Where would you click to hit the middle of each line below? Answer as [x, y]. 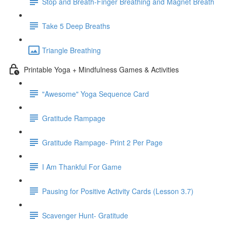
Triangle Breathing [71, 50]
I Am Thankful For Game [82, 166]
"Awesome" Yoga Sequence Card [96, 93]
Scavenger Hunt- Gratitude [85, 215]
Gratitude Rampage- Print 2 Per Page [102, 142]
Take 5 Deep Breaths [76, 26]
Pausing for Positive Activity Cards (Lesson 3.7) [118, 191]
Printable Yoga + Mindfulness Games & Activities [101, 69]
